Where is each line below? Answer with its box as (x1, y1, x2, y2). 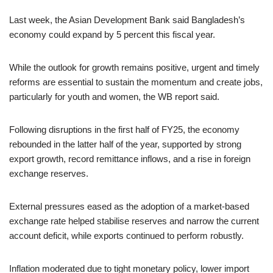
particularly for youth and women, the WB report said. (9, 91, 219, 102)
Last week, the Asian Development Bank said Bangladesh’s (9, 15, 245, 25)
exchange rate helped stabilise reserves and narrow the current (9, 216, 259, 226)
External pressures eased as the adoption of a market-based (9, 201, 249, 211)
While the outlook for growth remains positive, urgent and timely (9, 62, 260, 73)
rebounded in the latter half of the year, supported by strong (9, 139, 241, 149)
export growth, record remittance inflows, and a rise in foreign (9, 154, 250, 164)
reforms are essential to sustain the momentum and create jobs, (9, 77, 263, 87)
